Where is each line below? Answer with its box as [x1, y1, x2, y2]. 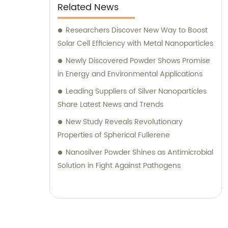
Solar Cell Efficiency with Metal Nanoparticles [58, 38, 213, 50]
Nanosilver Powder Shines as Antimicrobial [66, 147, 213, 159]
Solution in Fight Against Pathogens [58, 160, 181, 172]
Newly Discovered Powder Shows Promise [66, 55, 210, 67]
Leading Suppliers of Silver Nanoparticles [66, 85, 207, 98]
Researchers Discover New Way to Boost [66, 24, 208, 37]
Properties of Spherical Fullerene [58, 129, 170, 141]
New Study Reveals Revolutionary [66, 116, 183, 128]
